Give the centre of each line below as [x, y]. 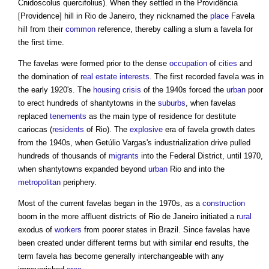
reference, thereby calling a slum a [158, 29]
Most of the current [52, 204]
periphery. [79, 183]
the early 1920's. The [56, 90]
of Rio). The [107, 130]
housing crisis [117, 90]
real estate [99, 77]
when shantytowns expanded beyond [83, 169]
